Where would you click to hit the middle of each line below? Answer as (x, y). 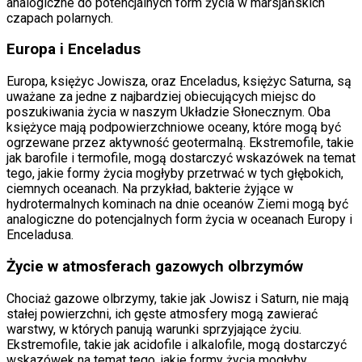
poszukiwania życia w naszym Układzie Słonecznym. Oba (168, 112)
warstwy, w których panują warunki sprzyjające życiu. (154, 329)
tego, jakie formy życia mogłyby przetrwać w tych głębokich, (175, 174)
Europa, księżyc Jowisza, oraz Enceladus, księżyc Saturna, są (179, 82)
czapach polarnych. (60, 18)
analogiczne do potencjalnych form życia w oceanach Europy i (179, 220)
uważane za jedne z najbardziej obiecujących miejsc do (161, 97)
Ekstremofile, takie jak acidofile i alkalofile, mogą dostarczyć (177, 344)
